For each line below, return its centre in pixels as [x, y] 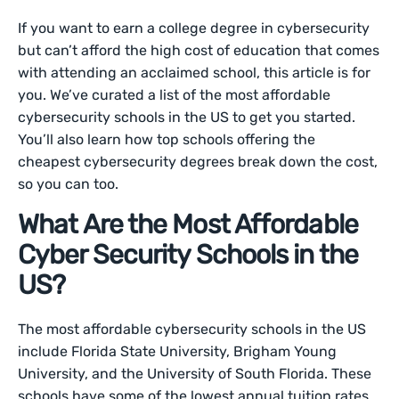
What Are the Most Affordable [188, 224]
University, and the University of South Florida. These [195, 374]
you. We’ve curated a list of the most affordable [175, 95]
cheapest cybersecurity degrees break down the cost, [198, 162]
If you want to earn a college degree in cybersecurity [194, 28]
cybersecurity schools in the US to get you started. [187, 117]
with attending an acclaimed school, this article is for [195, 73]
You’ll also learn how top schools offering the [167, 139]
